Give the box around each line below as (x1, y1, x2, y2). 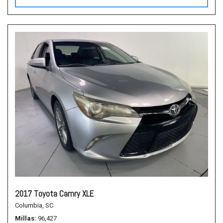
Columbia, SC (15, 202, 53, 209)
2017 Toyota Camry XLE (15, 188, 94, 199)
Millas (15, 215, 34, 222)
